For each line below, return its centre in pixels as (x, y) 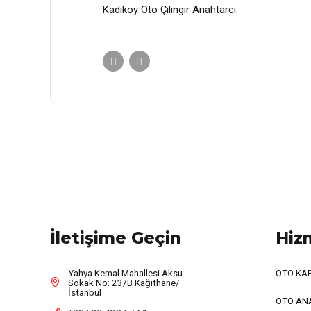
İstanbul (84, 292)
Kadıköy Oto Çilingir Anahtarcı (169, 9)
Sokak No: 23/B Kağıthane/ (124, 282)
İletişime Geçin (116, 237)
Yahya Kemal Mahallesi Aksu (125, 272)
